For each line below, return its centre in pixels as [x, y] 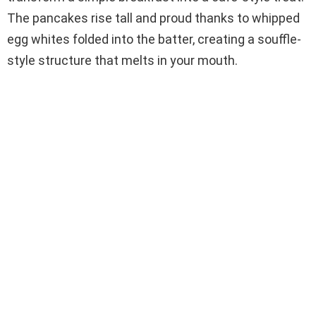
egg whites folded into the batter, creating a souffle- [154, 39]
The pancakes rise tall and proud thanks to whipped [153, 18]
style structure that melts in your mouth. [122, 61]
